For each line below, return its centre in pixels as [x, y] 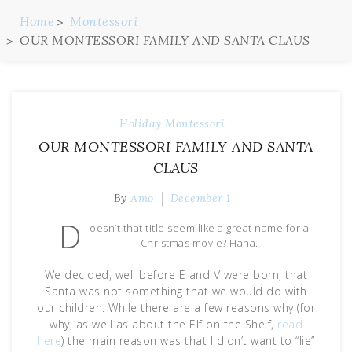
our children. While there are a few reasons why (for [176, 307]
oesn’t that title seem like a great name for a [200, 228]
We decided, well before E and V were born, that [176, 274]
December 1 [200, 198]
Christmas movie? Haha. [199, 243]
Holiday [141, 123]
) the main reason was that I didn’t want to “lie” [188, 340]
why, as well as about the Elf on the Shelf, [163, 324]
